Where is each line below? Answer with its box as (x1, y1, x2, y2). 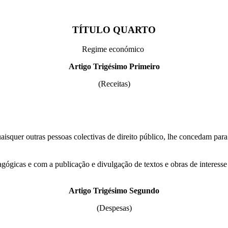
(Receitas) (98, 79, 130, 89)
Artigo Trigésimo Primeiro (68, 62, 160, 71)
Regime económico (82, 45, 146, 54)
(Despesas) (96, 204, 132, 213)
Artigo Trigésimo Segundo (69, 186, 159, 195)
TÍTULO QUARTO (72, 24, 156, 35)
